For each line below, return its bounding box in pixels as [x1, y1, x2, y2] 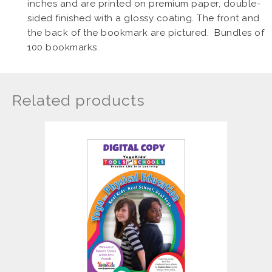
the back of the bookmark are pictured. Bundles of [27, 27, 264, 39]
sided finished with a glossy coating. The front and [27, 13, 260, 24]
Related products [12, 91, 145, 110]
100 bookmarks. [27, 42, 99, 53]
